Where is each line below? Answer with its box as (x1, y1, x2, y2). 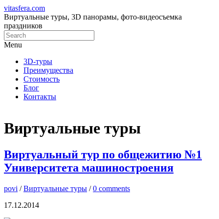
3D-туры (23, 57, 52, 66)
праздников (4, 22, 43, 30)
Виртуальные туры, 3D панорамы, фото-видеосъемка (4, 13, 182, 21)
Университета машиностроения (4, 161, 174, 174)
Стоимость (23, 75, 60, 83)
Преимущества (23, 66, 73, 74)
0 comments (93, 184, 130, 193)
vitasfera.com (4, 4, 45, 12)
